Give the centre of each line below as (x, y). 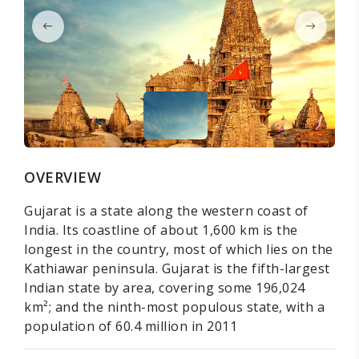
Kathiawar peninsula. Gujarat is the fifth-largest (177, 269)
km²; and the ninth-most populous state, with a (174, 307)
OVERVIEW (63, 177)
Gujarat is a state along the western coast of (166, 211)
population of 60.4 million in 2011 (131, 327)
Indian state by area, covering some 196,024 (165, 288)
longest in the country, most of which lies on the (179, 250)
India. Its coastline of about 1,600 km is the (161, 230)
